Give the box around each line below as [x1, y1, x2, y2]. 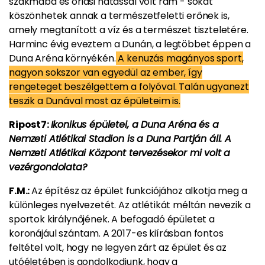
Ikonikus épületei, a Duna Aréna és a [50, 118, 219, 131]
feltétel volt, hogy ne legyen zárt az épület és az [9, 241, 227, 254]
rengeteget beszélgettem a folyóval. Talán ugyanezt [9, 80, 249, 93]
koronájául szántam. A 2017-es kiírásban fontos [9, 227, 224, 240]
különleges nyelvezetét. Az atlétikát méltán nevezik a [9, 198, 251, 212]
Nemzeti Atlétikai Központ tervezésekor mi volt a [9, 146, 231, 160]
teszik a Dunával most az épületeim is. [9, 94, 180, 108]
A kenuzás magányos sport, [115, 51, 244, 65]
